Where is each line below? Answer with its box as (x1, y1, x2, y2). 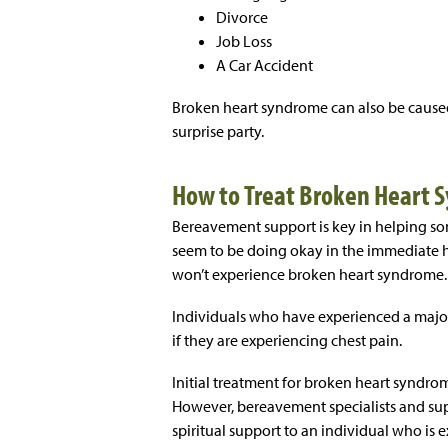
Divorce (216, 7, 268, 28)
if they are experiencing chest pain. (172, 330, 402, 351)
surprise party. (172, 121, 270, 142)
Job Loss (216, 31, 272, 52)
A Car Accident (216, 55, 313, 76)
